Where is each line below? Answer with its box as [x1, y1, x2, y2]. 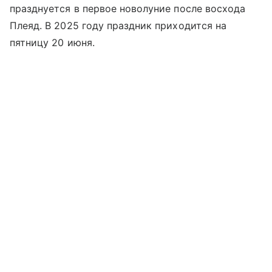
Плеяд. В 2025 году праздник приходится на [10, 19, 226, 32]
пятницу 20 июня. [10, 36, 95, 49]
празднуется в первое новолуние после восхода [10, 2, 246, 15]
